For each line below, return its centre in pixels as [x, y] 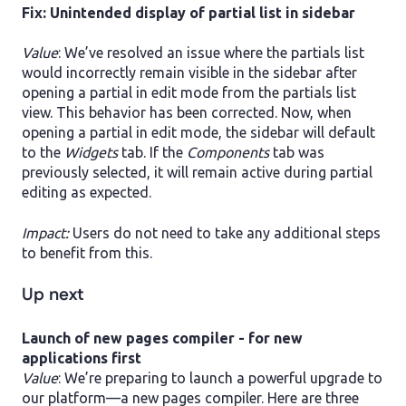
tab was [297, 153]
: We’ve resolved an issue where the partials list [211, 53]
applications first [82, 358]
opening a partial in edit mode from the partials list [189, 93]
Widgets [91, 153]
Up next [53, 295]
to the [43, 153]
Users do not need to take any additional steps [227, 232]
